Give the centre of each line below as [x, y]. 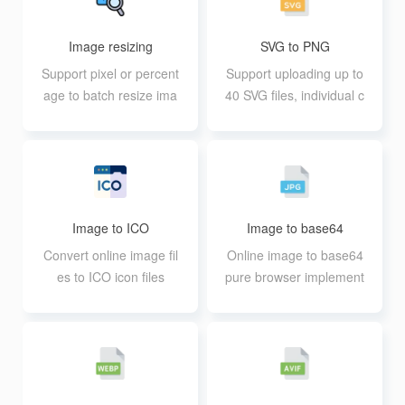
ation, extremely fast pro [295, 298]
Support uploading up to [295, 73]
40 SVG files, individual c [295, 95]
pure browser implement [295, 277]
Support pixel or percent [110, 73]
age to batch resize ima [110, 95]
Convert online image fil [110, 255]
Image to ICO [110, 228]
